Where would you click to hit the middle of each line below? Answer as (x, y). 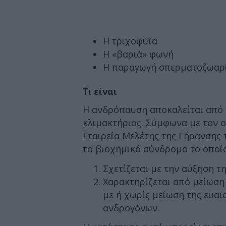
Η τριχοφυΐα (130, 41)
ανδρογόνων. (131, 208)
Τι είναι (100, 91)
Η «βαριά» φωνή (138, 54)
